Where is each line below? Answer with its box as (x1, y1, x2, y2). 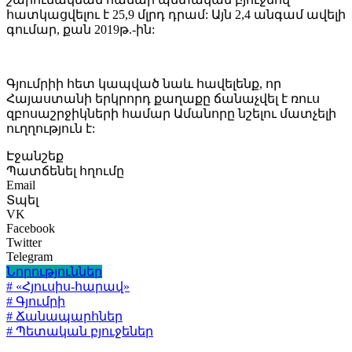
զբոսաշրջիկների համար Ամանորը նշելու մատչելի (6, 107, 336, 121)
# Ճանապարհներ (6, 310, 123, 324)
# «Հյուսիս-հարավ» (6, 280, 130, 294)
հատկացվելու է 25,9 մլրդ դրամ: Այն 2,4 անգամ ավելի (6, 8, 346, 22)
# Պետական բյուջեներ (6, 324, 153, 339)
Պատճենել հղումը (6, 164, 124, 178)
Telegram (6, 250, 53, 264)
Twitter (6, 236, 42, 250)
